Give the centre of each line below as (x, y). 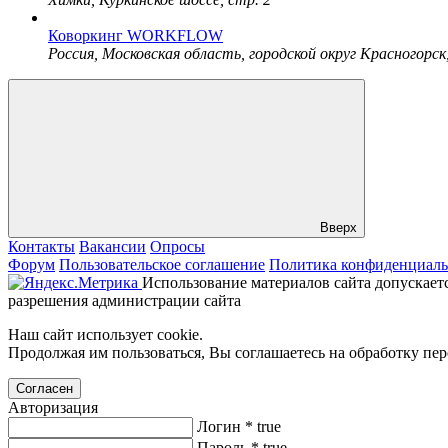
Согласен (44, 388)
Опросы (177, 246)
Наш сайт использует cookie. (105, 334)
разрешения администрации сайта (126, 300)
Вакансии (112, 246)
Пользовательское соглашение (162, 264)
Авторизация (53, 407)
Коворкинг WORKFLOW (135, 35)
